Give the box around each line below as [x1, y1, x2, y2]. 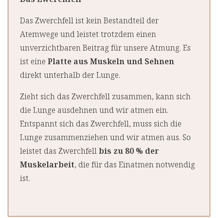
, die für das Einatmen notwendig [74, 159, 195, 170]
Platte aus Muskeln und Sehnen [48, 56, 174, 67]
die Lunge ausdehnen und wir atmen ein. [20, 105, 168, 116]
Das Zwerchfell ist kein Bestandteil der [20, 15, 159, 26]
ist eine [20, 56, 48, 67]
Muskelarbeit [20, 159, 74, 170]
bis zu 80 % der [99, 145, 159, 157]
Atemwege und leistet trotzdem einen [20, 29, 156, 40]
